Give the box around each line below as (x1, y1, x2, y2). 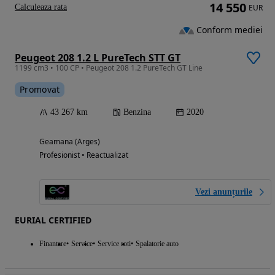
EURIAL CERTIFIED (15, 214, 91, 226)
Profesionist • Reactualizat (39, 150, 128, 160)
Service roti (98, 239, 131, 248)
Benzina (123, 107, 151, 117)
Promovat (20, 83, 60, 95)
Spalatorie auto (136, 239, 179, 248)
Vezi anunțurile (195, 187, 252, 196)
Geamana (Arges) (39, 136, 100, 147)
